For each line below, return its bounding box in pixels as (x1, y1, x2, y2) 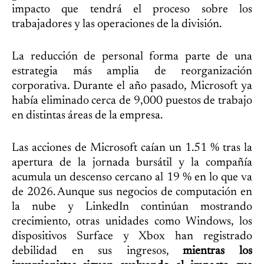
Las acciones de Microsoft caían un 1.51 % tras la (12, 141, 252, 154)
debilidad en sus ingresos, (12, 245, 183, 257)
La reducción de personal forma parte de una (12, 50, 252, 62)
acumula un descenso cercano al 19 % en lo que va (12, 171, 252, 183)
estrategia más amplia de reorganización (12, 65, 252, 77)
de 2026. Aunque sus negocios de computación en (12, 186, 252, 198)
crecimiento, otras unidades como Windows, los (12, 215, 252, 227)
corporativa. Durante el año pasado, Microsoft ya (12, 80, 252, 92)
